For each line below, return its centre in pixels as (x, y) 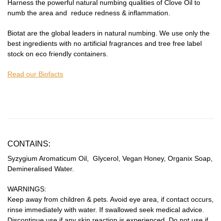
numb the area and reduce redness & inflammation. (89, 13)
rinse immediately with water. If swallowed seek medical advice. (106, 209)
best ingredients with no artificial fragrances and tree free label (105, 43)
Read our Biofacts (35, 74)
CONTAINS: (29, 143)
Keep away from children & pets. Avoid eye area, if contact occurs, (110, 199)
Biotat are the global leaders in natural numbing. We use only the (109, 33)
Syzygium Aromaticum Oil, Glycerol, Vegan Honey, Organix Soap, (110, 158)
